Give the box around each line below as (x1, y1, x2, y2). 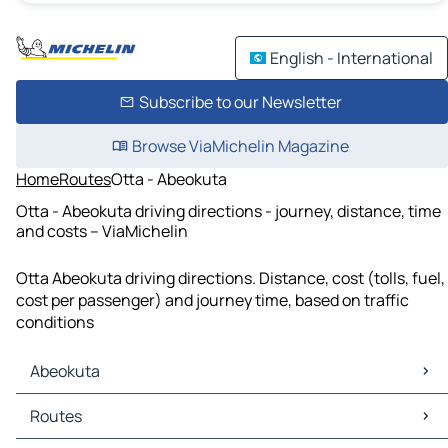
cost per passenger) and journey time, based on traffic (16, 289, 409, 312)
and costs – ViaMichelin (16, 219, 188, 242)
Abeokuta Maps (20, 394, 132, 417)
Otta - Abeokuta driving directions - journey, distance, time (16, 199, 441, 222)
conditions (16, 311, 94, 334)
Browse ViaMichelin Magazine (131, 135, 349, 157)
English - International (270, 47, 433, 69)
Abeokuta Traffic (20, 416, 141, 439)
